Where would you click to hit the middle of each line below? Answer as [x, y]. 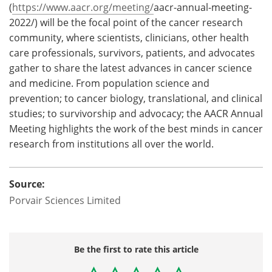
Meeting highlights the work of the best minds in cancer [136, 128]
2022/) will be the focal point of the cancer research [126, 22]
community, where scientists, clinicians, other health [129, 37]
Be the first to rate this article [136, 249]
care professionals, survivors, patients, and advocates [132, 53]
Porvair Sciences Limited [66, 200]
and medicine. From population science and [109, 83]
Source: [27, 184]
